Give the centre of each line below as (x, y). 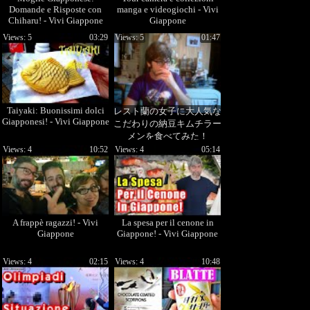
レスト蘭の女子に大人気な (167, 111)
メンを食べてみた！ (167, 136)
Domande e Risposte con (55, 9)
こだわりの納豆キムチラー (167, 124)
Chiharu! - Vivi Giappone (55, 20)
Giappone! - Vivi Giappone (167, 234)
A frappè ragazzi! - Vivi (55, 222)
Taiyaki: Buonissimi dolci (55, 110)
